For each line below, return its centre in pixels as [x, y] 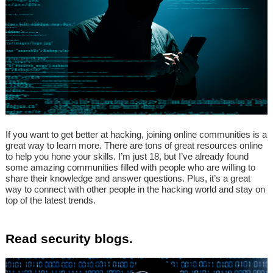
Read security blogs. [69, 239]
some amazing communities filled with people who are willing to [130, 168]
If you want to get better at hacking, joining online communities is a [136, 135]
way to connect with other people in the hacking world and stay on [135, 190]
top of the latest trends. [51, 200]
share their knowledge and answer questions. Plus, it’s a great [128, 179]
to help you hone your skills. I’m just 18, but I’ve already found [127, 157]
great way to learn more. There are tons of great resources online [134, 146]
